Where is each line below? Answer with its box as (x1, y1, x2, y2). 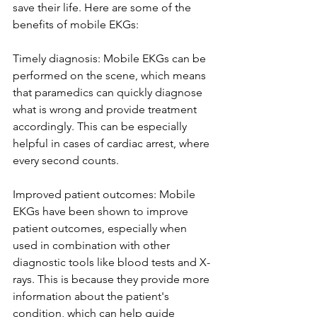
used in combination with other (13, 238, 173, 252)
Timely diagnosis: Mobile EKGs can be (13, 52, 209, 65)
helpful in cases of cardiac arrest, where (13, 137, 212, 150)
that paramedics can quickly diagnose (13, 86, 205, 99)
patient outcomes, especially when (13, 221, 190, 235)
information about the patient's (13, 289, 172, 303)
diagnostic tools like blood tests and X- (13, 255, 210, 269)
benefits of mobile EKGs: (13, 18, 142, 31)
